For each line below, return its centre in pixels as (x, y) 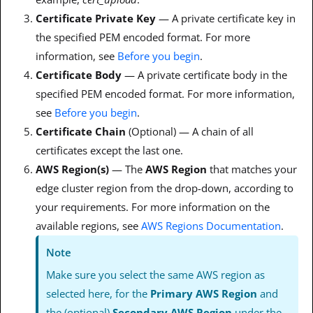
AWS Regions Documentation (211, 225)
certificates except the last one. (109, 150)
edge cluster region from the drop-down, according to (165, 188)
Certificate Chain (82, 131)
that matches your (252, 169)
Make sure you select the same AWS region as (156, 274)
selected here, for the (99, 293)
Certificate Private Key (97, 18)
